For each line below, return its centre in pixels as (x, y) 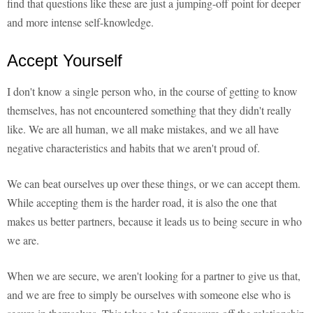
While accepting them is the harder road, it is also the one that (142, 203)
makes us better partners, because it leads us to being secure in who (154, 221)
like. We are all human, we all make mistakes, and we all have (143, 129)
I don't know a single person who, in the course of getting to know (152, 92)
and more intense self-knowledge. (80, 22)
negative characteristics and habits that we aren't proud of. (133, 148)
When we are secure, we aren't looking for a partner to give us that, (154, 276)
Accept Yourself (65, 61)
